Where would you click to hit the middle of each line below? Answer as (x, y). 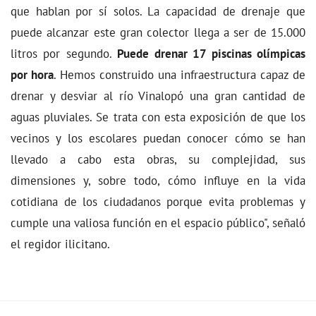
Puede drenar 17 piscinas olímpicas (212, 54)
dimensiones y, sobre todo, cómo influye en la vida (158, 181)
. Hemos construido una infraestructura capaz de (180, 75)
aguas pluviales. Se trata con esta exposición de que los (158, 117)
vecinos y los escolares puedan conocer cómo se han (158, 138)
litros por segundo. (64, 54)
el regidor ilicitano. (60, 244)
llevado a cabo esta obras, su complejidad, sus (158, 159)
